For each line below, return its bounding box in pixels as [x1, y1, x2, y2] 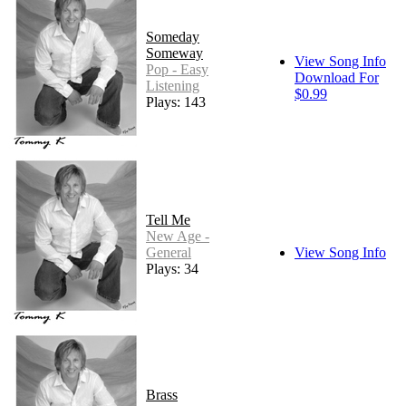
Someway [146, 44, 203, 61]
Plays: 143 [146, 93, 206, 110]
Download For [295, 69, 379, 85]
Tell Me [146, 211, 190, 227]
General [146, 244, 191, 260]
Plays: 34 [146, 260, 198, 276]
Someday [146, 28, 199, 44]
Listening [146, 77, 199, 93]
